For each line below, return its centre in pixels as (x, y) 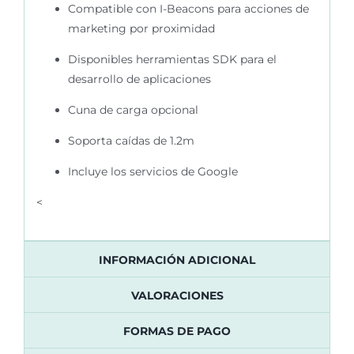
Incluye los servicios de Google (153, 171)
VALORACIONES (177, 295)
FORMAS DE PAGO (177, 331)
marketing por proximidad (141, 28)
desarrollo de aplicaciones (139, 79)
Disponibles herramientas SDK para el (172, 59)
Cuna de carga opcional (133, 109)
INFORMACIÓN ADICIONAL (177, 260)
